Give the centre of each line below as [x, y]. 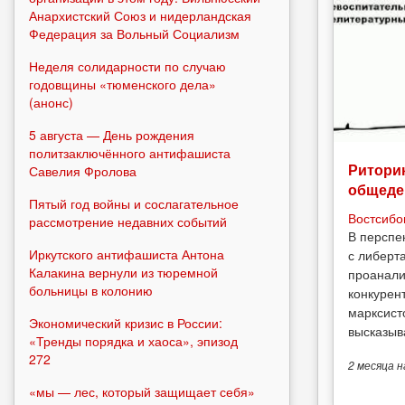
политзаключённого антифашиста [130, 152]
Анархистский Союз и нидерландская [140, 15]
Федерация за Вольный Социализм [134, 33]
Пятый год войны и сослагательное [134, 203]
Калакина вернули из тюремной [123, 272]
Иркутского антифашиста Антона [127, 254]
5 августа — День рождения [112, 134]
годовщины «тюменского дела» [122, 84]
